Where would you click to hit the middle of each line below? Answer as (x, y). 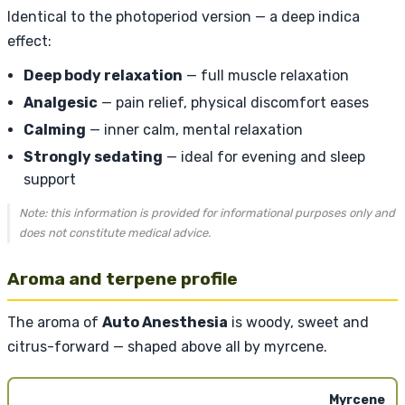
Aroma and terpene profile (122, 278)
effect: (29, 41)
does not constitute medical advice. (115, 232)
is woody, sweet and (298, 322)
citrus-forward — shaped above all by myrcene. (167, 346)
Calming (55, 129)
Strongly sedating (93, 156)
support (50, 179)
